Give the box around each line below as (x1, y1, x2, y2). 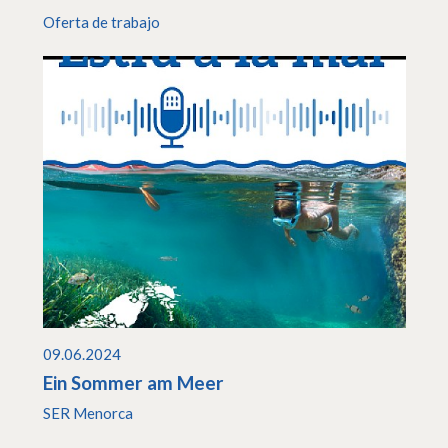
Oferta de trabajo (42, 13, 160, 32)
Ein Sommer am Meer (42, 370, 228, 394)
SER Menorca (42, 404, 133, 423)
